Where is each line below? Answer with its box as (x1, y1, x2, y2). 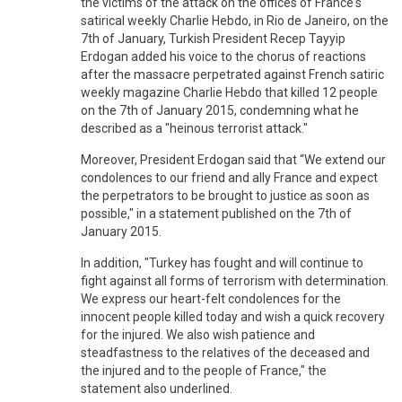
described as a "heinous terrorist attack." (81, 120, 308, 135)
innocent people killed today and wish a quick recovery (81, 309, 385, 324)
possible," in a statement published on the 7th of (81, 205, 352, 221)
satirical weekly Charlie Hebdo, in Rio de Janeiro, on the (81, 13, 389, 28)
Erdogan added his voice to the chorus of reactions (81, 48, 366, 64)
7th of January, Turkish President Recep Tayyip (81, 31, 345, 46)
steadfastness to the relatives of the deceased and (81, 345, 370, 360)
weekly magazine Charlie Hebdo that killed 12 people (81, 84, 378, 100)
